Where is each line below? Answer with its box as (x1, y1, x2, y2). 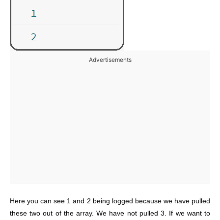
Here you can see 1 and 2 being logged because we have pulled (10, 197, 210, 205)
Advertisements (88, 55, 132, 63)
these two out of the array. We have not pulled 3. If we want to (10, 209, 210, 217)
